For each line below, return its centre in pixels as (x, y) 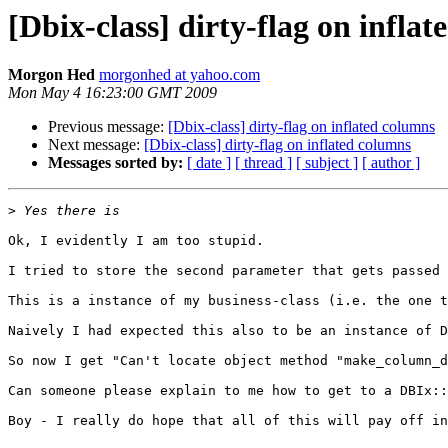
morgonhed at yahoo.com (179, 75)
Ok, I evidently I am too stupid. (136, 241)
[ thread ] (263, 163)
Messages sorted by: (115, 163)
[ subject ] (327, 163)
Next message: (96, 145)
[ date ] (209, 163)
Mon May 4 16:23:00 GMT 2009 (112, 93)
